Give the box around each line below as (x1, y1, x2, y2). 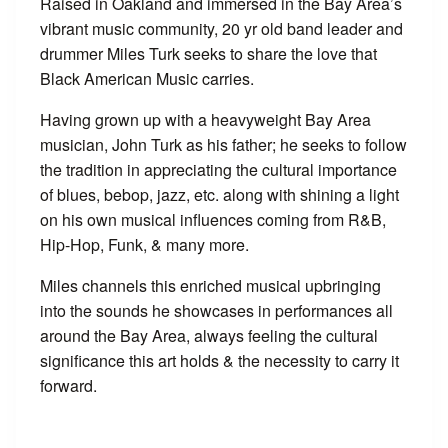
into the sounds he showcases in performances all (40, 299, 393, 322)
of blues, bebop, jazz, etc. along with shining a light (40, 183, 399, 206)
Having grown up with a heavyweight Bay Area (40, 108, 371, 131)
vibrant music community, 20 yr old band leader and (40, 17, 403, 40)
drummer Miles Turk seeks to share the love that (40, 42, 377, 65)
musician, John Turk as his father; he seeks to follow (40, 133, 407, 156)
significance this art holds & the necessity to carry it (40, 349, 399, 372)
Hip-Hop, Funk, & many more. (40, 233, 249, 256)
